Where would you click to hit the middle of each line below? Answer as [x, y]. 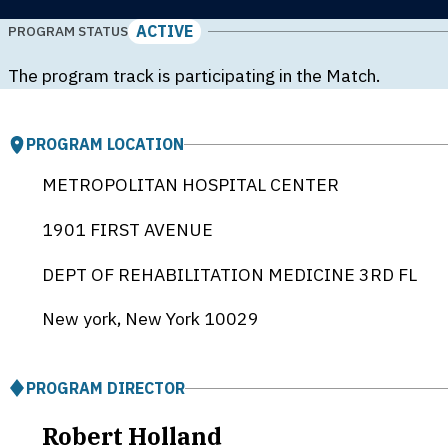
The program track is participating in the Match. [194, 75]
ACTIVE [164, 30]
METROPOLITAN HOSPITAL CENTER [190, 185]
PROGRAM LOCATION [105, 144]
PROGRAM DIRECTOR [105, 387]
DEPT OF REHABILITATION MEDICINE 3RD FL [229, 274]
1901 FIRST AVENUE [127, 230]
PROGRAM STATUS [68, 31]
